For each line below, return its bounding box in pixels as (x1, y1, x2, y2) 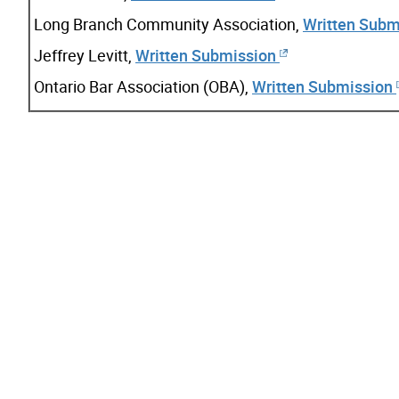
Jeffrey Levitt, (34, 44, 135, 66)
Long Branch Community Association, (34, 12, 303, 35)
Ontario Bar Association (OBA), (34, 75, 252, 97)
